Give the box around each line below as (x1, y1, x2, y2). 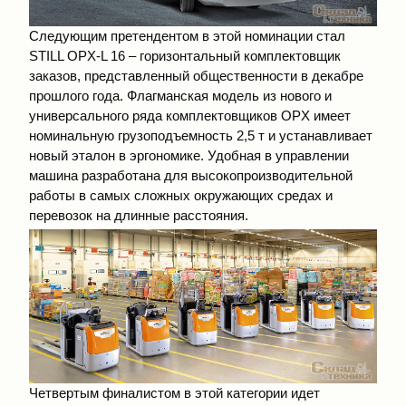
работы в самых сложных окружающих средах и (29, 187, 333, 203)
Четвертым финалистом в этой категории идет (29, 384, 320, 401)
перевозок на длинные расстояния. (29, 207, 248, 223)
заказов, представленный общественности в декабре (29, 67, 363, 83)
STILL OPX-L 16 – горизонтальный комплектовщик (29, 47, 341, 63)
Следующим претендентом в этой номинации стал (29, 27, 345, 43)
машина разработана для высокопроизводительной (29, 167, 353, 183)
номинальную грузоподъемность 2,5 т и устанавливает (29, 127, 372, 143)
